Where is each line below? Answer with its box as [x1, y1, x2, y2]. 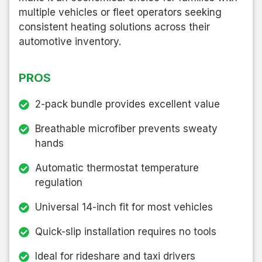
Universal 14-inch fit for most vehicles [35, 201, 213, 213]
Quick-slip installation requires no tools [35, 225, 216, 237]
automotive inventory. [19, 35, 121, 47]
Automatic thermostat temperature [35, 161, 199, 174]
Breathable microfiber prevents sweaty [35, 122, 218, 135]
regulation [35, 176, 82, 188]
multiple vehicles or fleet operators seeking [19, 6, 222, 18]
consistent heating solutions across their [19, 20, 210, 33]
